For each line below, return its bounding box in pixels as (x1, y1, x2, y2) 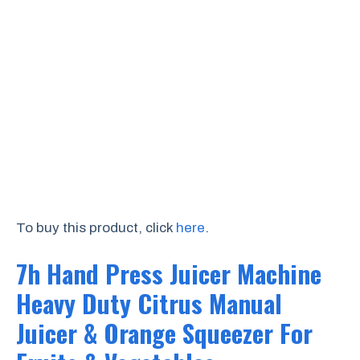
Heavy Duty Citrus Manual (16, 284, 282, 322)
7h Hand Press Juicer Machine (16, 255, 321, 292)
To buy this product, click (16, 219, 176, 235)
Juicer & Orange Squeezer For (16, 314, 313, 352)
